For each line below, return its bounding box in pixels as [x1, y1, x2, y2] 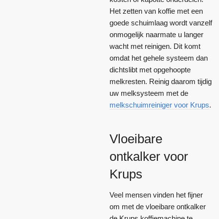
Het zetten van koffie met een [109, 6, 203, 15]
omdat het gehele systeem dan [109, 53, 208, 62]
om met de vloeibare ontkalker [109, 202, 206, 211]
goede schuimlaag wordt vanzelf [109, 18, 212, 27]
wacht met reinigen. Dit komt [109, 42, 200, 50]
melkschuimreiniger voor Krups [109, 100, 209, 109]
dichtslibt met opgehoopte [109, 65, 191, 74]
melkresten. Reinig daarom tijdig [109, 77, 212, 86]
